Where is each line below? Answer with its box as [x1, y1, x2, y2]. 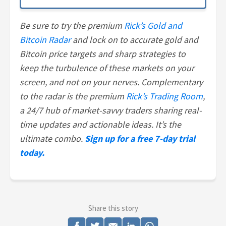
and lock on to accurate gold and [71, 34, 199, 46]
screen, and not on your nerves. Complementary [20, 76, 203, 88]
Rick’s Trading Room [126, 90, 203, 102]
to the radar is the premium [20, 90, 127, 102]
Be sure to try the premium [20, 20, 125, 32]
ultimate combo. [20, 133, 85, 145]
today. [20, 147, 45, 159]
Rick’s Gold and [124, 20, 183, 32]
